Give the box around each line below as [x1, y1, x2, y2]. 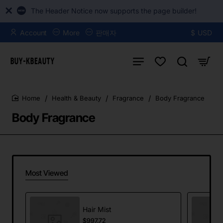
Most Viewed [25, 168, 68, 178]
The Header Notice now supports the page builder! [30, 6, 199, 15]
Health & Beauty [52, 94, 101, 102]
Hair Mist [83, 205, 111, 214]
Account [20, 28, 47, 37]
